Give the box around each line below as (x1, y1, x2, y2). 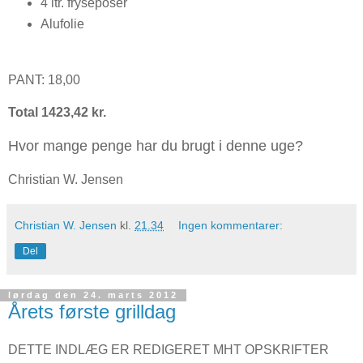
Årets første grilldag (8, 300, 176, 322)
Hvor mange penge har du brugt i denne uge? (8, 137, 303, 154)
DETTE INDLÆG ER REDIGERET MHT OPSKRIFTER (8, 343, 329, 357)
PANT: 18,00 (8, 72, 80, 87)
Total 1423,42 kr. (8, 105, 106, 119)
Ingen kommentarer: (178, 218, 284, 232)
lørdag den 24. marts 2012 (8, 290, 178, 301)
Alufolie (40, 16, 84, 31)
